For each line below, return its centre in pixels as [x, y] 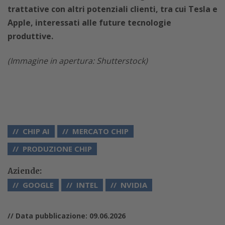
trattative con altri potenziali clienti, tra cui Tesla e [113, 9]
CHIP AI [36, 131]
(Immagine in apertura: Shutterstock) [78, 61]
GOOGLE [38, 185]
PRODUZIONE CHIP [57, 148]
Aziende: [25, 171]
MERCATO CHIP [100, 131]
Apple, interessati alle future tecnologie [89, 22]
